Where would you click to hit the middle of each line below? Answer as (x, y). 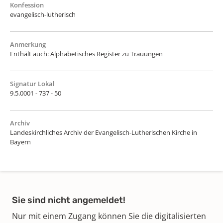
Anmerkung (28, 44)
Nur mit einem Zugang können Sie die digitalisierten (109, 216)
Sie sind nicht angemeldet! (69, 200)
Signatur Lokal (32, 83)
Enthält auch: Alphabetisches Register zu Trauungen (86, 54)
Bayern (20, 142)
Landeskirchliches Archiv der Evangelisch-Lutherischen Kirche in (104, 132)
